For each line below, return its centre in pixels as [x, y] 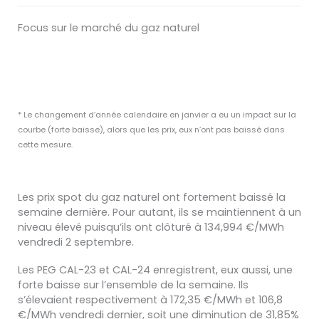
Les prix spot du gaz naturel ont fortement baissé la [152, 198]
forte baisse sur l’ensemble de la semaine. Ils [133, 284]
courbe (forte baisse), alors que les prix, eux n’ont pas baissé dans [151, 129]
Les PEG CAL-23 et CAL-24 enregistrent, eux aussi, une [155, 270]
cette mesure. [45, 144]
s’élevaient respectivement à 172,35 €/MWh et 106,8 [150, 299]
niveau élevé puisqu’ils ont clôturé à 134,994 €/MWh [151, 228]
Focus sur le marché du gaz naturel [109, 27]
